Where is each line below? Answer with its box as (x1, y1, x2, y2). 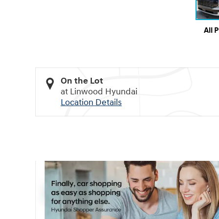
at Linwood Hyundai (61, 86, 137, 98)
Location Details (61, 97, 122, 109)
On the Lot (61, 75, 103, 87)
